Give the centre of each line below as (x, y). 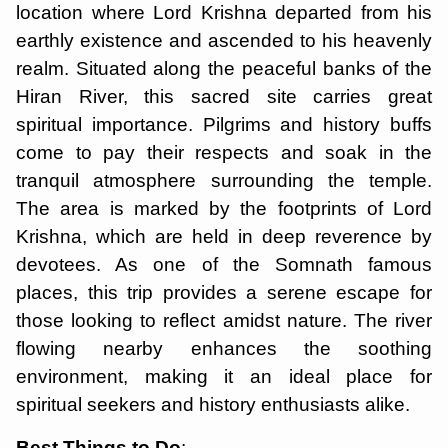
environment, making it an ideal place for (224, 376)
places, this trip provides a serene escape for (224, 292)
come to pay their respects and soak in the (224, 152)
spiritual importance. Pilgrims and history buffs (224, 124)
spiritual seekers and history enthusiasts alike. (213, 404)
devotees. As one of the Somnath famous (224, 264)
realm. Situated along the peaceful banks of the (224, 68)
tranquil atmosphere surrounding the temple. (224, 180)
